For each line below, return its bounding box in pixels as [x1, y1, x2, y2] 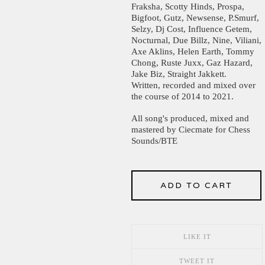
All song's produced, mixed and [131, 113, 249, 123]
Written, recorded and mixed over [131, 80, 256, 90]
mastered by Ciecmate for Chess [131, 124, 250, 134]
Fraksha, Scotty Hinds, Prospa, [131, 1, 244, 11]
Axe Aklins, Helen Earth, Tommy [131, 46, 254, 56]
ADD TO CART [160, 180, 232, 190]
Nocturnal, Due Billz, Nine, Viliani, [131, 35, 261, 45]
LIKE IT [183, 232, 211, 240]
